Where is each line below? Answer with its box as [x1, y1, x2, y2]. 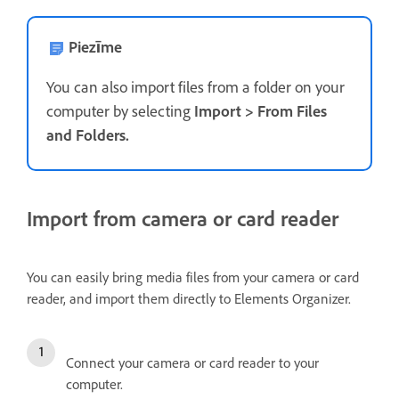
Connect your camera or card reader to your [66, 354, 319, 372]
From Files [257, 102, 327, 122]
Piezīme [69, 37, 122, 58]
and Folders [46, 126, 126, 146]
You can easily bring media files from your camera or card [27, 269, 359, 287]
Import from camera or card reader [27, 206, 338, 232]
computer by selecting [46, 102, 194, 122]
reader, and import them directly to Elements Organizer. [27, 290, 351, 308]
